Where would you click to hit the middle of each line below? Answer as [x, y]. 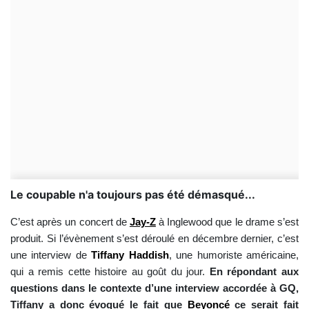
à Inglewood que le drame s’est [227, 222]
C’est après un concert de [70, 222]
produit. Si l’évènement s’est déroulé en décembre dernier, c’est [154, 239]
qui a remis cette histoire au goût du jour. [110, 272]
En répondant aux [254, 272]
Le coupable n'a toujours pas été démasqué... [133, 195]
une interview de [51, 255]
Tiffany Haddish [130, 255]
